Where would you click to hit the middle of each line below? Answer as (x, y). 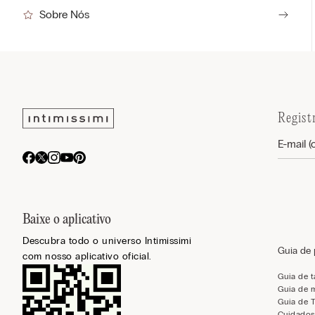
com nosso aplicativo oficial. (87, 257)
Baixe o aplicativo (67, 220)
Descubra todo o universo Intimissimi (107, 241)
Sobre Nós (64, 15)
